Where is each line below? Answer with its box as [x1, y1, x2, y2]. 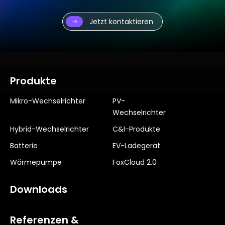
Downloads [10, 182, 67, 197]
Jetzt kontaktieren [89, 17, 154, 27]
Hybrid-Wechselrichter [10, 124, 89, 135]
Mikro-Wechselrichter [10, 96, 85, 106]
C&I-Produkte [113, 124, 160, 135]
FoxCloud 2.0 [113, 157, 157, 168]
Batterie [10, 141, 38, 151]
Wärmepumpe [10, 157, 62, 168]
